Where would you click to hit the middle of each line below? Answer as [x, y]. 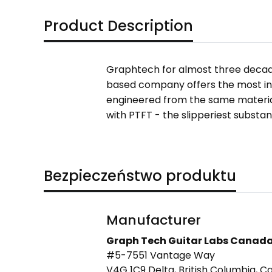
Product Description [118, 26]
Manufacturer [153, 220]
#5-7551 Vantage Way [160, 255]
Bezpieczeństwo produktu [140, 176]
